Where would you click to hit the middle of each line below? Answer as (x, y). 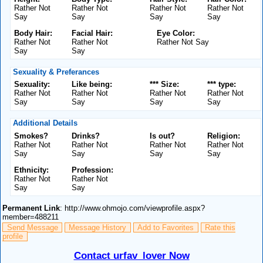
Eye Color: (176, 33)
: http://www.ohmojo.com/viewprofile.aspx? (133, 208)
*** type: (221, 85)
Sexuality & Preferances (55, 72)
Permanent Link (31, 208)
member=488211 (31, 217)
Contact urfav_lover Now (131, 256)
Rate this (220, 228)
